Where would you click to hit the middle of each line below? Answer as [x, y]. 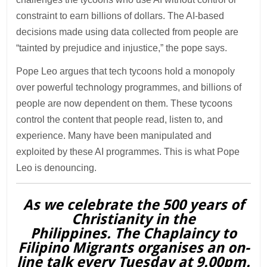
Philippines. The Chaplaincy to [133, 234]
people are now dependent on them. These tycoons [125, 104]
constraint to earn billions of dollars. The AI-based [120, 16]
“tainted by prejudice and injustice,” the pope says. [122, 48]
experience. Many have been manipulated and [114, 136]
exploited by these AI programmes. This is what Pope [128, 152]
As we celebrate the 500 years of [133, 205]
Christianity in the [133, 220]
